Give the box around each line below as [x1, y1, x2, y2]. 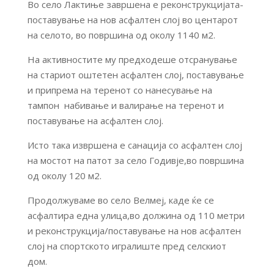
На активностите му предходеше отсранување [27, 53, 237, 65]
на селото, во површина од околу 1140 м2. [27, 29, 215, 41]
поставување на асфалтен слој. [27, 114, 163, 127]
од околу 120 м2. [27, 169, 102, 182]
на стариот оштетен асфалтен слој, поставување [27, 68, 244, 81]
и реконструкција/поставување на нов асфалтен [27, 224, 241, 237]
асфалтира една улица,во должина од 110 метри [27, 209, 245, 221]
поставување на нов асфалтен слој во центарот [27, 13, 238, 26]
